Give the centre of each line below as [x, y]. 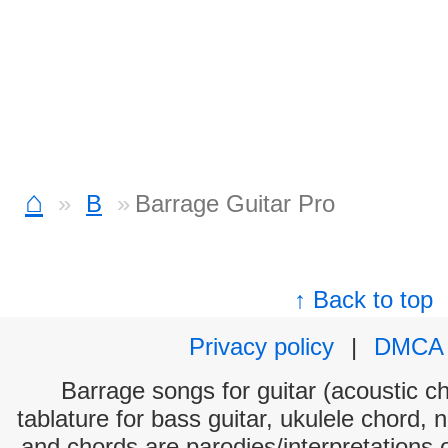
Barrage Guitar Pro [235, 203]
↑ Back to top [364, 299]
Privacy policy [261, 346]
